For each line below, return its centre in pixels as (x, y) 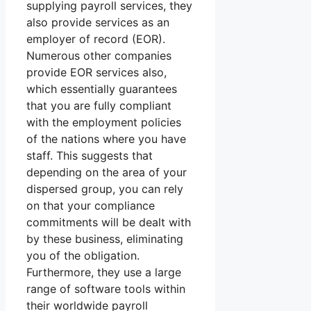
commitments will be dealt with (109, 222)
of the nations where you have (106, 139)
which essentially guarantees (102, 89)
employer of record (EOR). (96, 39)
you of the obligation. (83, 256)
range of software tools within (106, 289)
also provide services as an (98, 23)
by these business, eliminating (105, 239)
